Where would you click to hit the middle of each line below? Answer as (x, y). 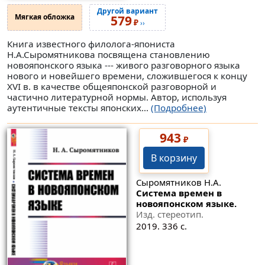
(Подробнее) (179, 107)
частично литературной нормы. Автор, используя (117, 97)
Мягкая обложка (45, 17)
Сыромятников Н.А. (178, 182)
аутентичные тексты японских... (79, 107)
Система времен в (179, 193)
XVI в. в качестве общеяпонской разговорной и (112, 86)
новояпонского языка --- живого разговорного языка (124, 65)
